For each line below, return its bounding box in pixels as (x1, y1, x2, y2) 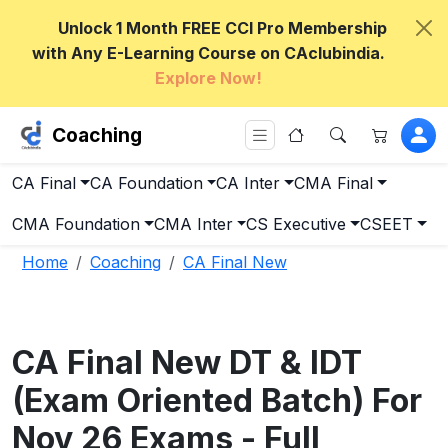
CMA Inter (153, 214, 233, 234)
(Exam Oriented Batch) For (12, 381, 422, 420)
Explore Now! (154, 68, 262, 88)
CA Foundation (89, 173, 203, 193)
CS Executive (246, 214, 347, 234)
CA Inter (216, 173, 281, 193)
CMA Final (294, 173, 374, 193)
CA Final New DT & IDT (12, 343, 362, 382)
